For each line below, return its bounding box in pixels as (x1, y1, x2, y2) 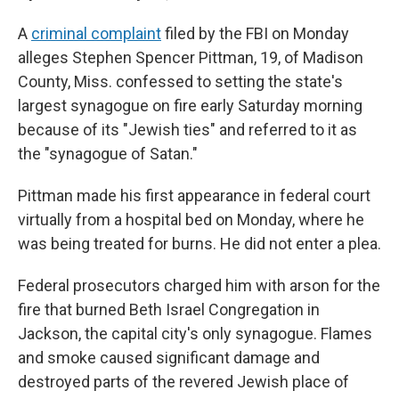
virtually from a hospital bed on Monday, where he (18, 210, 364, 229)
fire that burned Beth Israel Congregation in (18, 300, 320, 319)
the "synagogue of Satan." (18, 144, 198, 163)
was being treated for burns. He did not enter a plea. (18, 234, 381, 253)
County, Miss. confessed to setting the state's (18, 72, 343, 91)
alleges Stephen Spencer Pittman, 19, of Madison (18, 48, 363, 67)
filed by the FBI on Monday (161, 24, 349, 43)
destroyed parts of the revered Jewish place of (18, 372, 349, 391)
